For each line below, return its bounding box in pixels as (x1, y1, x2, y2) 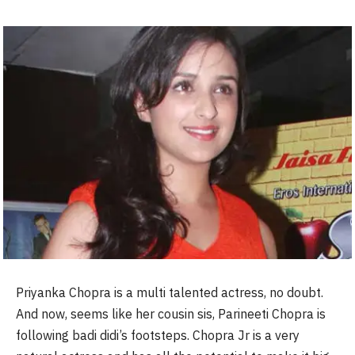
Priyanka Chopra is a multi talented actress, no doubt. (16, 284, 323, 301)
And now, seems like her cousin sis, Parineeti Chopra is (16, 306, 326, 323)
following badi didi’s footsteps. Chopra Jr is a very (16, 327, 300, 344)
